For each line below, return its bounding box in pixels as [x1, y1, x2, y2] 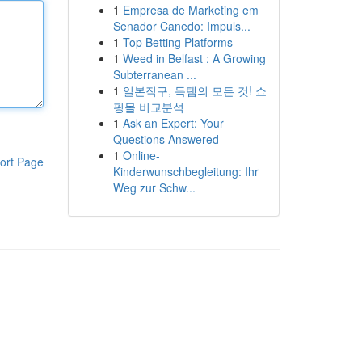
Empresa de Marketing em [122, 2, 259, 18]
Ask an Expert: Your [122, 115, 224, 131]
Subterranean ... [112, 66, 196, 82]
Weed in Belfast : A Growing [122, 50, 266, 66]
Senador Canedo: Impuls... [112, 18, 250, 34]
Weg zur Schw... [112, 179, 196, 196]
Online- [122, 147, 160, 163]
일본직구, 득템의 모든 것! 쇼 [122, 82, 267, 99]
